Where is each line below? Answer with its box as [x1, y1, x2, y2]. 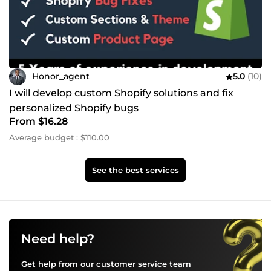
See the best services [92, 165, 179, 175]
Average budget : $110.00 [9, 132, 109, 142]
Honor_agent [32, 71, 90, 82]
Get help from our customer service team [21, 258, 191, 269]
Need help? [21, 230, 94, 246]
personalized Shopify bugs [9, 102, 139, 114]
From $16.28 [9, 115, 68, 127]
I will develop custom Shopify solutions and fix [9, 87, 233, 99]
